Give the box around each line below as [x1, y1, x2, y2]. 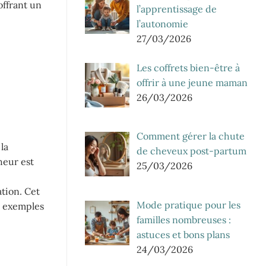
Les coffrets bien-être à [137, 61, 240, 74]
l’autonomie [137, 17, 188, 30]
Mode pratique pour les [137, 199, 240, 211]
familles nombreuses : [137, 214, 231, 226]
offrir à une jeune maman [137, 76, 248, 88]
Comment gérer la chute [137, 130, 245, 142]
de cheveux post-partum [137, 145, 246, 157]
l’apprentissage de [137, 2, 217, 15]
